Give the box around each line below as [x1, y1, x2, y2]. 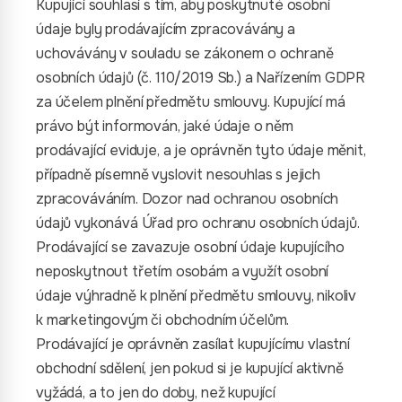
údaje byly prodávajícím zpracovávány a [36, 20, 295, 39]
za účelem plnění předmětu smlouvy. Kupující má [36, 92, 345, 111]
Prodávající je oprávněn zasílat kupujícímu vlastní [36, 335, 350, 354]
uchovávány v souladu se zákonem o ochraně [36, 44, 334, 63]
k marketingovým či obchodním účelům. [36, 310, 290, 329]
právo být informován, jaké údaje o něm [36, 117, 293, 135]
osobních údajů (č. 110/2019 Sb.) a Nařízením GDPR [36, 68, 366, 87]
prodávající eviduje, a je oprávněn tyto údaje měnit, [36, 141, 366, 160]
